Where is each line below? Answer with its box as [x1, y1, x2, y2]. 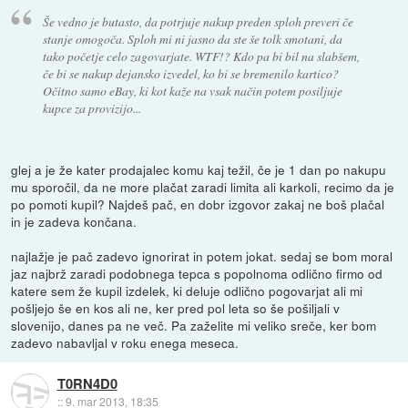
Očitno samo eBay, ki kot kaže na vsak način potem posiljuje [42, 81, 342, 99]
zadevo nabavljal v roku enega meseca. [11, 332, 240, 352]
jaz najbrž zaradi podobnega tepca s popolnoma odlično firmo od [11, 263, 383, 282]
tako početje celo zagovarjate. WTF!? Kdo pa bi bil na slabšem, [42, 46, 360, 65]
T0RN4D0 [56, 373, 117, 393]
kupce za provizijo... [42, 98, 141, 117]
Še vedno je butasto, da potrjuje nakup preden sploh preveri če [42, 12, 353, 30]
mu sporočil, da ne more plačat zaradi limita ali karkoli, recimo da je [11, 177, 395, 196]
